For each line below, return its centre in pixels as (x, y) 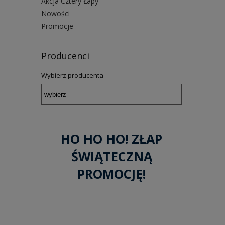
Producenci (65, 56)
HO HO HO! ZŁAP (111, 139)
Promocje (57, 26)
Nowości (55, 14)
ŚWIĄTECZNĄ (111, 156)
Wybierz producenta (72, 76)
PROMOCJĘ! (111, 174)
